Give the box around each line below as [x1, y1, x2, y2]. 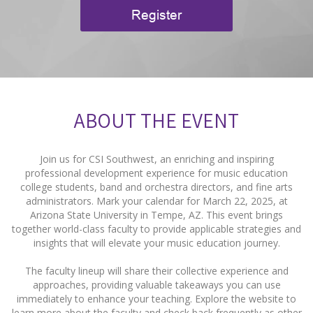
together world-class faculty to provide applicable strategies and [12, 222, 301, 235]
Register [131, 7, 182, 22]
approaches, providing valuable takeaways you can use [32, 278, 281, 291]
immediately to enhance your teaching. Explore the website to [17, 292, 296, 305]
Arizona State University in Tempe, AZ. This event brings [30, 208, 283, 221]
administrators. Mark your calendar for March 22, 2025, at [25, 194, 288, 208]
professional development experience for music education [25, 166, 288, 180]
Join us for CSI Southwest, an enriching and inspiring [39, 152, 274, 166]
